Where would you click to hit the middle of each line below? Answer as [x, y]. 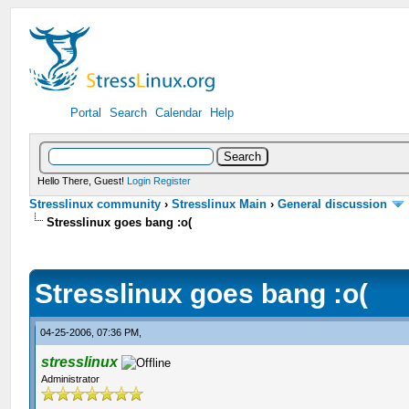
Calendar [179, 113]
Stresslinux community [95, 204]
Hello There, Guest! [83, 180]
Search [129, 113]
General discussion [333, 204]
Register [173, 180]
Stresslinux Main [220, 204]
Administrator [71, 378]
